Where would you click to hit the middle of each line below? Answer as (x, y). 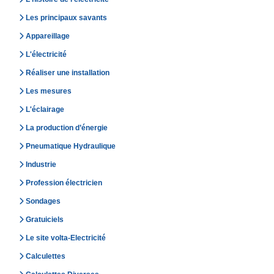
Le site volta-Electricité (66, 238)
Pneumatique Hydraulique (71, 146)
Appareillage (48, 36)
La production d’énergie (67, 128)
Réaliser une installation (68, 73)
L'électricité (46, 55)
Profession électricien (64, 183)
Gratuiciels (45, 220)
